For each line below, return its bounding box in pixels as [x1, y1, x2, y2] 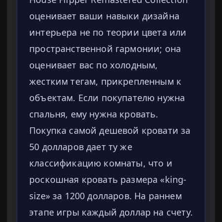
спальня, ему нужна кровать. [29, 108, 159, 120]
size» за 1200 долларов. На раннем [29, 190, 182, 202]
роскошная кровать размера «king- [29, 173, 187, 186]
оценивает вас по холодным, [29, 59, 158, 71]
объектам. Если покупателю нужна [29, 92, 185, 104]
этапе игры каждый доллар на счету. [29, 206, 193, 219]
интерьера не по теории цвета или [29, 26, 187, 39]
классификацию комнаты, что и [29, 157, 172, 169]
